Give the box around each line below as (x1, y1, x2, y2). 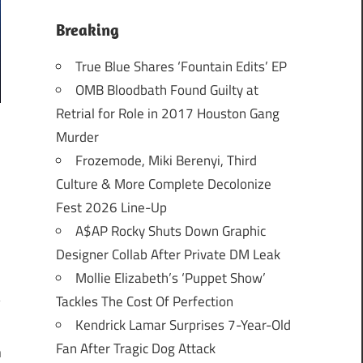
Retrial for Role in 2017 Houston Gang (55, 103, 280, 125)
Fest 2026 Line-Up (55, 197, 167, 219)
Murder (55, 126, 99, 148)
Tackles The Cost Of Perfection (55, 291, 233, 313)
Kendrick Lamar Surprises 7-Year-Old (75, 314, 291, 336)
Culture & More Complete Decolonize (55, 173, 271, 195)
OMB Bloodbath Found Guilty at (75, 79, 258, 101)
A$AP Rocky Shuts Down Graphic (75, 220, 266, 242)
